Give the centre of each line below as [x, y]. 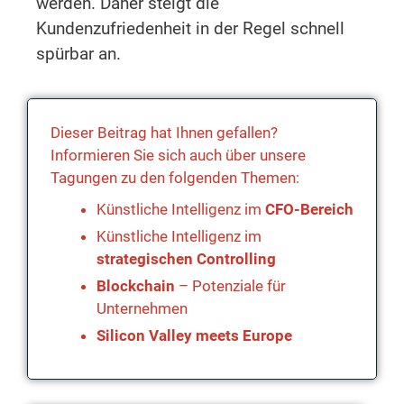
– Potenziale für [230, 285]
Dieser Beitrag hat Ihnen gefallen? [164, 132]
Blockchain [136, 285]
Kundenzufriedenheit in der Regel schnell [190, 28]
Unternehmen [142, 308]
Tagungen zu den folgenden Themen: [175, 177]
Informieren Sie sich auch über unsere [178, 155]
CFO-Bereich [308, 209]
